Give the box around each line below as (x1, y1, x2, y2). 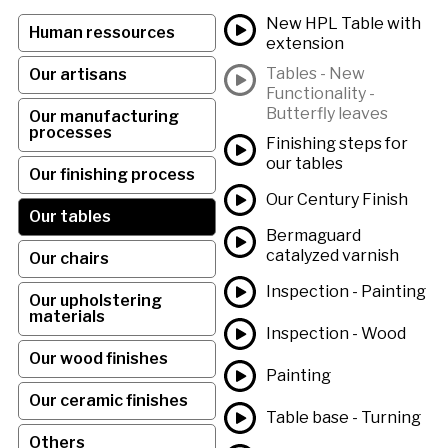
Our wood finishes (28, 348, 168, 368)
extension (266, 33, 344, 53)
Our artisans (28, 64, 127, 84)
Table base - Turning (266, 407, 421, 427)
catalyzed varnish (266, 245, 399, 265)
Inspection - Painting (266, 281, 426, 301)
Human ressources (28, 22, 175, 42)
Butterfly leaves (266, 103, 388, 123)
